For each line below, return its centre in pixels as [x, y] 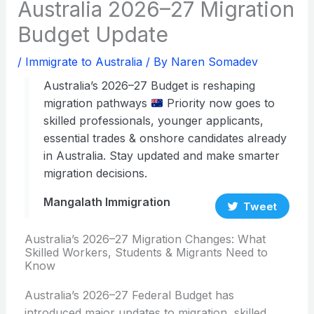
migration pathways [97, 103]
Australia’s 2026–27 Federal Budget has [129, 295]
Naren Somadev [214, 62]
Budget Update [93, 35]
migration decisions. [95, 173]
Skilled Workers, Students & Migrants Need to [146, 253]
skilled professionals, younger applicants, [153, 121]
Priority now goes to [219, 103]
